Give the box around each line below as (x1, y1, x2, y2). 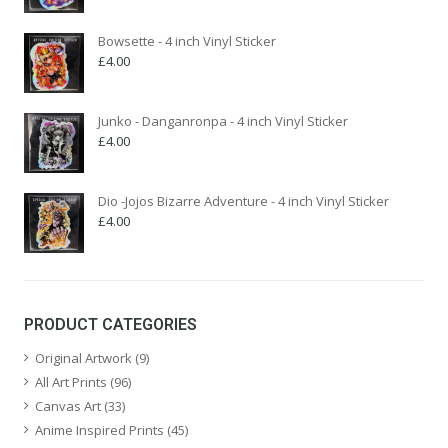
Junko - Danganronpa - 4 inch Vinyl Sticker (98, 111, 348, 130)
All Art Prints (35, 372, 107, 391)
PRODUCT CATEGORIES (24, 314, 197, 334)
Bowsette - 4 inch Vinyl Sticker (98, 31, 276, 50)
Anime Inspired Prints (35, 420, 164, 439)
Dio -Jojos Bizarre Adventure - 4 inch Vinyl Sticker (98, 191, 389, 210)
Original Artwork (35, 348, 132, 367)
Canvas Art (35, 396, 101, 415)
